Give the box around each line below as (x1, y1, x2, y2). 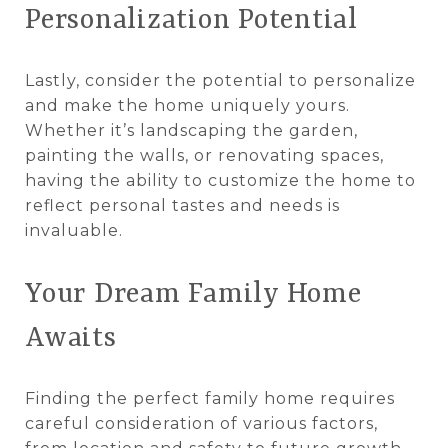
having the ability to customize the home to (25, 170, 416, 190)
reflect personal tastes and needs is (25, 195, 340, 215)
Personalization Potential (25, 4, 358, 37)
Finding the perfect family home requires (25, 388, 395, 408)
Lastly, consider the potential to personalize (25, 70, 416, 90)
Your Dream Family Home (25, 278, 362, 311)
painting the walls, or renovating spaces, (25, 145, 384, 165)
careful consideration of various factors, (25, 413, 378, 433)
